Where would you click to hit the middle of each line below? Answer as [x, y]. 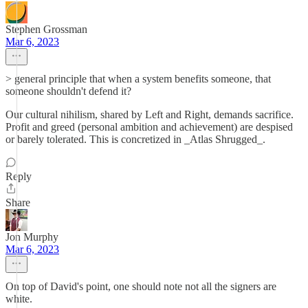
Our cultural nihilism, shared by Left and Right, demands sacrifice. [150, 114]
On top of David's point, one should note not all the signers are [141, 286]
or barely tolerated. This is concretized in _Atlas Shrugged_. [135, 139]
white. [19, 299]
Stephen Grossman [46, 29]
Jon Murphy [32, 237]
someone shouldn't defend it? [68, 91]
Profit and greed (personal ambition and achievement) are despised [149, 127]
